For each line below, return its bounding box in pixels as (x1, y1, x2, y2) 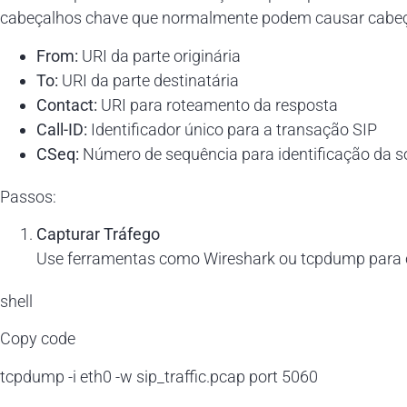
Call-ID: (36, 119, 87, 139)
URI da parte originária (78, 45, 241, 65)
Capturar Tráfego (36, 223, 160, 243)
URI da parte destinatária (58, 70, 239, 90)
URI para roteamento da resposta (97, 94, 338, 114)
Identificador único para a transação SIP (87, 119, 377, 139)
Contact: (36, 94, 97, 114)
